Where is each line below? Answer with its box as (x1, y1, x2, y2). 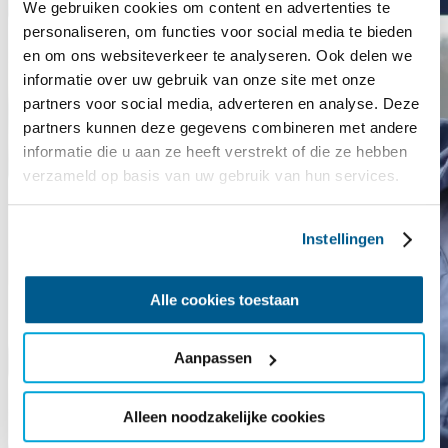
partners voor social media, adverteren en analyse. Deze (23, 95, 420, 113)
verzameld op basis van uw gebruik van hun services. (23, 167, 400, 185)
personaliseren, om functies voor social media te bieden (23, 23, 413, 41)
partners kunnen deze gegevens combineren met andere (23, 119, 418, 137)
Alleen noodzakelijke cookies (123, 407, 325, 425)
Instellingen (302, 230, 385, 248)
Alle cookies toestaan (149, 290, 299, 308)
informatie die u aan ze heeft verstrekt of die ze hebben (23, 143, 407, 161)
